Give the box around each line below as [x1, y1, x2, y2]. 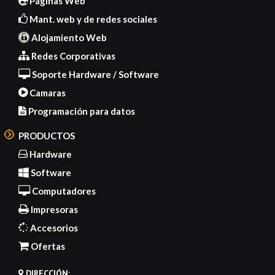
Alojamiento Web [29, 31, 107, 43]
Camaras [28, 87, 66, 98]
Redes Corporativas [29, 50, 115, 61]
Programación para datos [26, 105, 135, 117]
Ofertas [29, 240, 65, 252]
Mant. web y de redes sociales [28, 13, 157, 25]
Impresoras [29, 203, 78, 215]
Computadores [30, 185, 96, 196]
